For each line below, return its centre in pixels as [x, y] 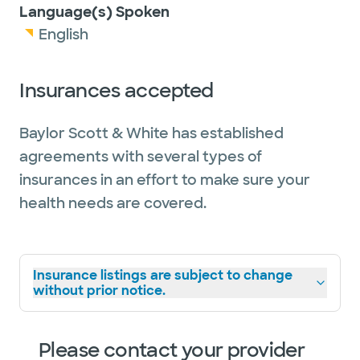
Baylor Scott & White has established [151, 133]
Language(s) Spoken [94, 12]
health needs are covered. [113, 203]
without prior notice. [99, 290]
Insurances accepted [117, 90]
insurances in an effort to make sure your [165, 180]
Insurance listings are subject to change [163, 275]
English [63, 35]
